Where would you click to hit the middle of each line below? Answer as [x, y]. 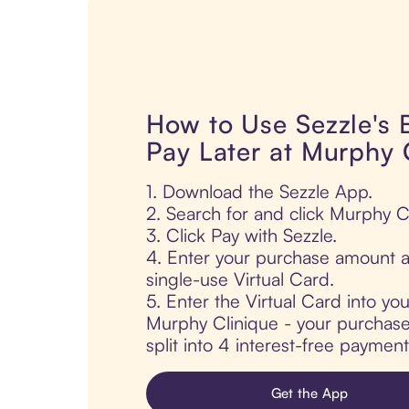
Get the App [309, 393]
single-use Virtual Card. [240, 279]
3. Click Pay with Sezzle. [241, 236]
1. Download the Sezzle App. [259, 192]
